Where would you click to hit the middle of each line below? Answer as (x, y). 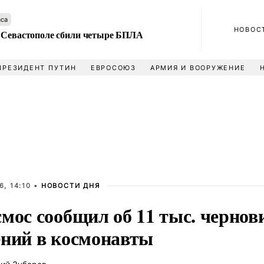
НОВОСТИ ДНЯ (70, 186)
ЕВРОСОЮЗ (113, 68)
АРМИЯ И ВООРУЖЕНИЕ (198, 68)
